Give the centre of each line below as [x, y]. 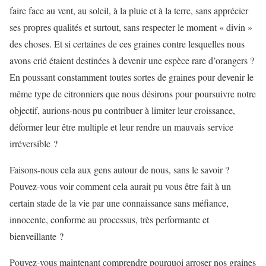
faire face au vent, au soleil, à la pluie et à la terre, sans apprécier [129, 10]
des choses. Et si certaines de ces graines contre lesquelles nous [127, 44]
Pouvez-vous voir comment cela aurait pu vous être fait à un [120, 186]
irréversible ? [34, 143]
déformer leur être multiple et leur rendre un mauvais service [121, 127]
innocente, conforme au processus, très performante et [109, 219]
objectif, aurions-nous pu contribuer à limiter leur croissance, [122, 110]
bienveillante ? [37, 236]
